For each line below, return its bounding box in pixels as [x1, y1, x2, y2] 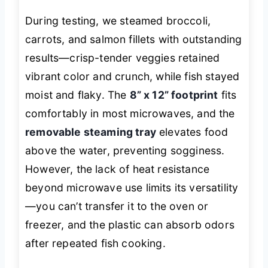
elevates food [156, 126, 229, 139]
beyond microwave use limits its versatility [25, 181, 239, 194]
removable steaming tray [25, 126, 156, 139]
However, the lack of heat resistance [25, 163, 210, 176]
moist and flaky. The [25, 89, 130, 102]
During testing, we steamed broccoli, [25, 14, 211, 28]
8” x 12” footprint [129, 89, 218, 102]
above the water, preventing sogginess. [25, 144, 225, 157]
